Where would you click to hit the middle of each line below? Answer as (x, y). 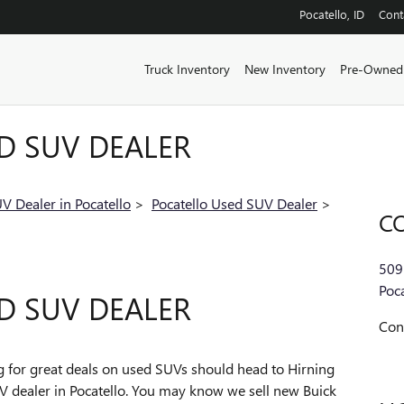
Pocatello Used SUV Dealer (234, 203)
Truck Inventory (187, 69)
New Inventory (285, 69)
